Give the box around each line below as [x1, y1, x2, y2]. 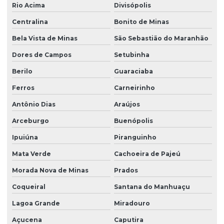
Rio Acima [12, 1, 45, 9]
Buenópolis [113, 117, 153, 125]
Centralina [12, 18, 48, 26]
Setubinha [113, 51, 149, 59]
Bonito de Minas [113, 18, 169, 26]
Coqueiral [12, 183, 45, 191]
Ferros [12, 84, 34, 92]
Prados [113, 166, 138, 174]
